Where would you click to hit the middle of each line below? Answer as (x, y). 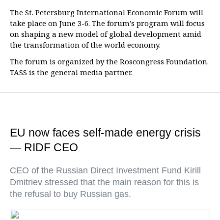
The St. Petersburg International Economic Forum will (107, 12)
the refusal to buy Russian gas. (70, 194)
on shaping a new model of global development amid (106, 34)
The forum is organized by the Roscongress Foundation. (109, 61)
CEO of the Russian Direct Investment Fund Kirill (105, 170)
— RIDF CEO (44, 147)
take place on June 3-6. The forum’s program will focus (107, 23)
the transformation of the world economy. (85, 45)
